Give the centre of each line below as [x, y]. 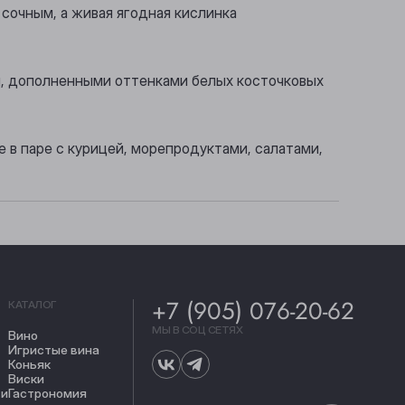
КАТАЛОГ [32, 305]
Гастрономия [48, 394]
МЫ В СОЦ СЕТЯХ [198, 330]
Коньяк [30, 365]
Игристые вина [54, 350]
